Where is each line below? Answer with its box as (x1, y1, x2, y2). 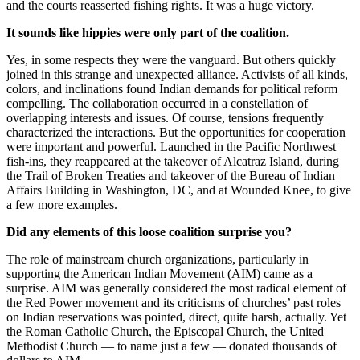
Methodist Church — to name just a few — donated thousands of (6, 338, 337, 353)
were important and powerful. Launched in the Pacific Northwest (6, 139, 336, 153)
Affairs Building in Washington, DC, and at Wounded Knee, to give (6, 182, 351, 197)
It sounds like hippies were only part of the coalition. (6, 25, 289, 39)
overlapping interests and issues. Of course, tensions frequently (6, 110, 324, 125)
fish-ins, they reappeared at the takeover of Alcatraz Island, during (6, 153, 339, 168)
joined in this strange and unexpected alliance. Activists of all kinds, (6, 67, 348, 81)
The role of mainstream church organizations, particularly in (6, 252, 309, 266)
